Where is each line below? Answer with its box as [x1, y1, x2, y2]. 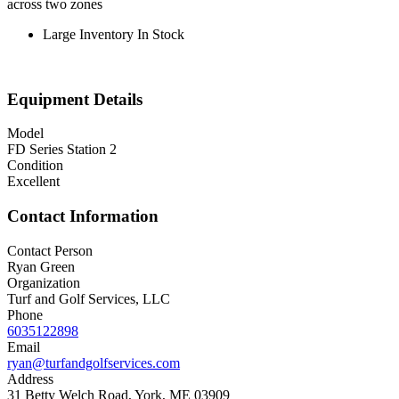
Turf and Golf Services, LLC [7, 290, 170, 306]
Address [7, 370, 53, 387]
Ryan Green [7, 258, 75, 274]
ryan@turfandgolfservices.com [7, 354, 180, 370]
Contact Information [7, 206, 159, 225]
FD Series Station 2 [7, 142, 117, 158]
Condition [7, 158, 63, 174]
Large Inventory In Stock [43, 26, 184, 42]
